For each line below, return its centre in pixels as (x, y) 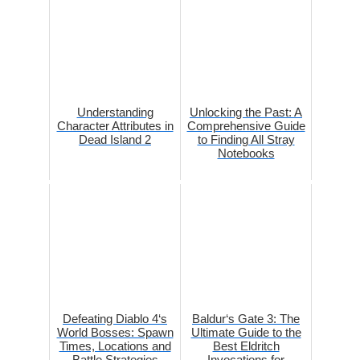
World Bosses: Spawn (115, 333)
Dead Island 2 (115, 140)
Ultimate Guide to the (246, 333)
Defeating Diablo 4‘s (115, 319)
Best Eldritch (246, 346)
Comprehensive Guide (246, 126)
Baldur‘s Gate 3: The (246, 319)
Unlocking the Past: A (246, 112)
